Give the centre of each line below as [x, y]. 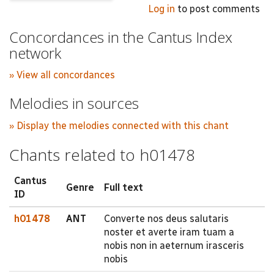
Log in [161, 9]
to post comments [217, 9]
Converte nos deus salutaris [166, 219]
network [35, 53]
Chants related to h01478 [102, 154]
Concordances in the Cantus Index [121, 37]
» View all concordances [62, 75]
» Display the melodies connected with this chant [119, 125]
